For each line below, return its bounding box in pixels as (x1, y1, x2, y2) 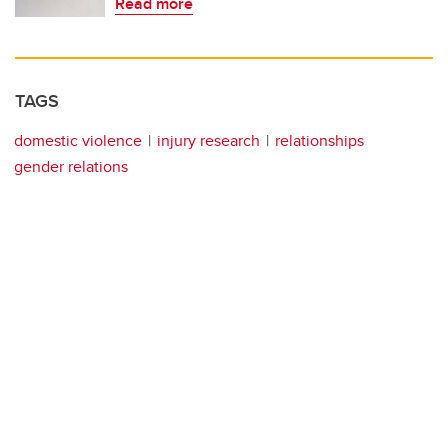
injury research (157, 129, 260, 153)
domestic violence (14, 129, 142, 153)
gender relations (14, 155, 128, 179)
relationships (275, 129, 364, 153)
